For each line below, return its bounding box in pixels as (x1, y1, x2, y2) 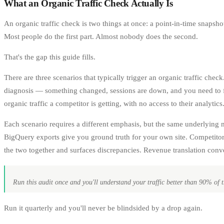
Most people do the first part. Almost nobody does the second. (4, 32, 198, 40)
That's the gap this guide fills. (4, 52, 95, 61)
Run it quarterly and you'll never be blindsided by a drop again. (4, 203, 202, 212)
